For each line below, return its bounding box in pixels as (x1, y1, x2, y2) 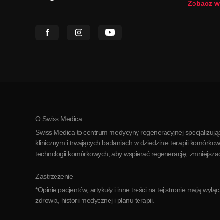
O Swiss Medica (35, 115, 82, 123)
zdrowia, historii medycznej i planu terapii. (35, 196, 154, 204)
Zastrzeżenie (35, 172, 73, 180)
